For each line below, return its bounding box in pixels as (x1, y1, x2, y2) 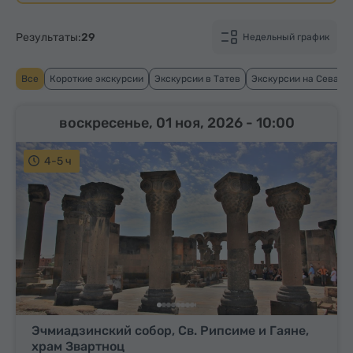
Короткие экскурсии (50, 73, 143, 84)
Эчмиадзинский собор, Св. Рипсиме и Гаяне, (32, 323, 309, 339)
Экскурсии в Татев (154, 73, 240, 84)
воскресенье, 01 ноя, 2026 (58, 114, 246, 132)
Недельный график (243, 32, 329, 43)
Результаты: (16, 31, 81, 44)
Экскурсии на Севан (251, 73, 344, 84)
